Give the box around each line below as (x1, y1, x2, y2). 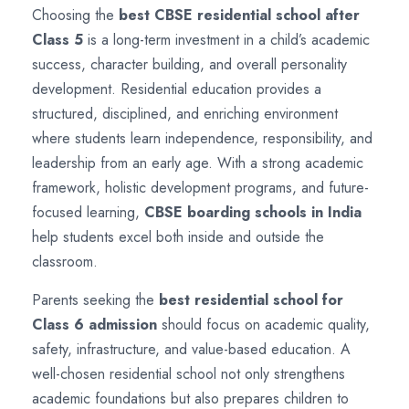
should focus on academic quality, (157, 313, 370, 335)
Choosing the (32, 4, 119, 26)
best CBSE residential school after (119, 4, 360, 26)
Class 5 (32, 28, 83, 50)
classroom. (32, 250, 98, 272)
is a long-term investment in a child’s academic (83, 28, 370, 50)
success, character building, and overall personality (32, 53, 347, 75)
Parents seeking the (32, 288, 159, 310)
